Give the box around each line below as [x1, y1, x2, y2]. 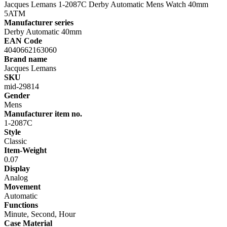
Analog [4, 173, 28, 182]
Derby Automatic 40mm [4, 27, 82, 36]
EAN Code [4, 36, 42, 46]
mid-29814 [4, 82, 39, 91]
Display [4, 164, 30, 173]
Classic [4, 137, 27, 146]
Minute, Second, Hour [4, 210, 75, 219]
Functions [4, 201, 38, 210]
